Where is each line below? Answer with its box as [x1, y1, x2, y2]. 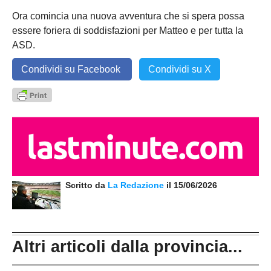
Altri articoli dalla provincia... [12, 238, 243, 256]
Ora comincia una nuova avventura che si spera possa [12, 11, 244, 22]
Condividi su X [148, 64, 211, 75]
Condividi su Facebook [21, 64, 123, 75]
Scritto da [60, 180, 108, 190]
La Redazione [108, 180, 166, 190]
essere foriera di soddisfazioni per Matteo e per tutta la [12, 25, 243, 36]
